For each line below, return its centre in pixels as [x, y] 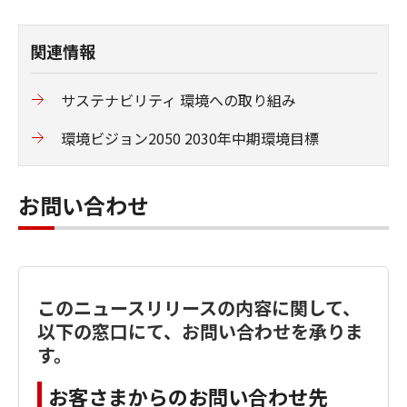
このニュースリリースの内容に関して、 [199, 307]
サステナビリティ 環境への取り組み [179, 99]
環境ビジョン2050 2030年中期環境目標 [190, 138]
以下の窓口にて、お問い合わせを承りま [200, 331]
